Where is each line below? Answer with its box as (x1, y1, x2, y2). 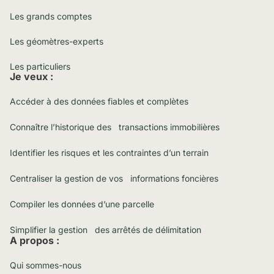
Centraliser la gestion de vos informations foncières (10, 173, 218, 183)
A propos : (10, 234, 59, 246)
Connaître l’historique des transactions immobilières (10, 122, 220, 132)
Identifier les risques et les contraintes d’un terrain (10, 147, 209, 158)
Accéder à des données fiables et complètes (10, 96, 188, 106)
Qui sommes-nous (10, 260, 81, 270)
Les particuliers (10, 61, 70, 72)
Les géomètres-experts (10, 36, 103, 46)
